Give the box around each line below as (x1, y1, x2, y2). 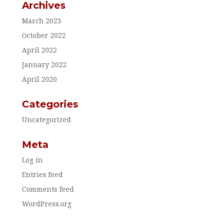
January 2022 (21, 60, 67, 70)
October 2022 (21, 31, 66, 40)
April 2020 (21, 74, 57, 84)
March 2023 (21, 16, 61, 26)
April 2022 (21, 45, 57, 55)
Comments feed (21, 184, 74, 194)
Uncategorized (21, 115, 71, 125)
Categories (21, 98, 78, 110)
